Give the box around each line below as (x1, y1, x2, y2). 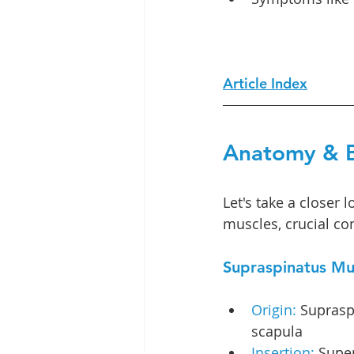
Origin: (251, 300, 296, 319)
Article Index (223, 74, 307, 92)
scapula (251, 322, 303, 341)
